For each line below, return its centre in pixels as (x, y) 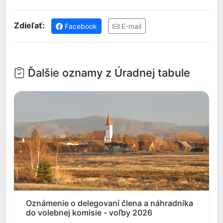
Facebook (80, 26)
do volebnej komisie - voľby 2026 (89, 213)
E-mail (130, 26)
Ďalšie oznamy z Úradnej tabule (108, 73)
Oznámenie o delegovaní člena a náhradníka (110, 203)
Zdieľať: (29, 25)
